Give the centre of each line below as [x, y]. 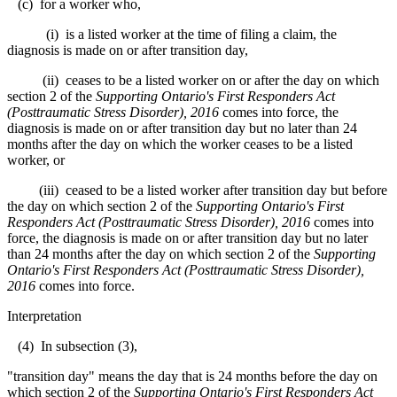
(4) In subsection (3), [72, 346]
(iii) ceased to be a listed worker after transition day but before [197, 190]
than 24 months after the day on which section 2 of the [160, 253]
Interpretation [44, 315]
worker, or [36, 160]
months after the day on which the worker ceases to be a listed [180, 144]
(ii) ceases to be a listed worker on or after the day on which [193, 80]
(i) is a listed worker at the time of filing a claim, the [172, 34]
